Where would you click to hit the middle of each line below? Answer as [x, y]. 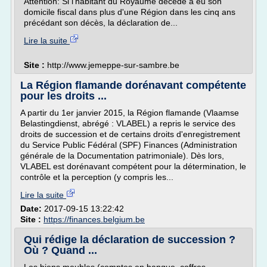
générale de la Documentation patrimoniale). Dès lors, [122, 156]
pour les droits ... [63, 96]
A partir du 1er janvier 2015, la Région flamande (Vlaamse [130, 113]
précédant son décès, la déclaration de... [101, 23]
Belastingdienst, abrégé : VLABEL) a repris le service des [128, 123]
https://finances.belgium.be [94, 219]
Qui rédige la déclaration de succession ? [130, 240]
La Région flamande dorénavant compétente [133, 85]
